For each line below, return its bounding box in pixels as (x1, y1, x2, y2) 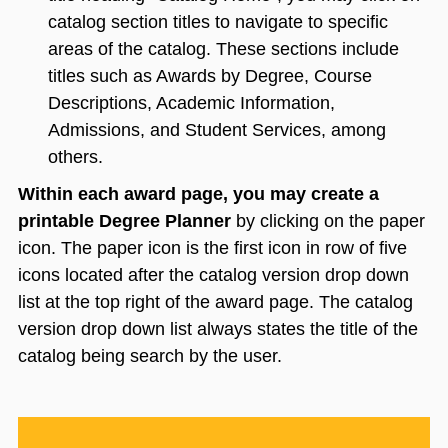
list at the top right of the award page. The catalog (18, 292, 413, 313)
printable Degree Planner (18, 211, 236, 232)
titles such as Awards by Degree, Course (48, 66, 372, 87)
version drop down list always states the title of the (18, 319, 418, 340)
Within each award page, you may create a (18, 184, 379, 205)
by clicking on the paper (236, 211, 425, 232)
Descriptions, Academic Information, (48, 93, 335, 114)
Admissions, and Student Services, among (48, 120, 386, 141)
